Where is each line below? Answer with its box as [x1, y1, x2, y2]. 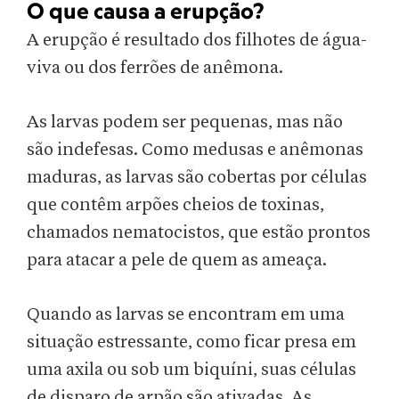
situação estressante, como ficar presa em [27, 333, 356, 352]
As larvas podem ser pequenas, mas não [27, 113, 343, 132]
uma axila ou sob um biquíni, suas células [27, 361, 356, 379]
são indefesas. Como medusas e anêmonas [27, 141, 363, 159]
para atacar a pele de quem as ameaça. [27, 251, 327, 270]
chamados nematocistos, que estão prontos [27, 224, 370, 242]
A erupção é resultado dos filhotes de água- [27, 31, 367, 50]
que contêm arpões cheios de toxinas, [27, 196, 324, 215]
